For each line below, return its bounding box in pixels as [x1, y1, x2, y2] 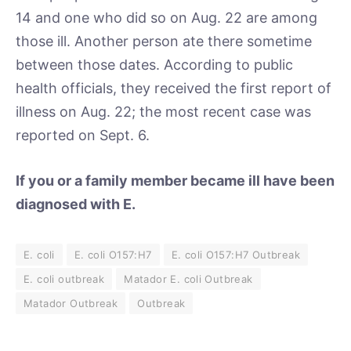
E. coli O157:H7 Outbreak [171, 248, 300, 261]
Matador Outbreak [24, 296, 118, 309]
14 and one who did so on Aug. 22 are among [16, 9, 317, 27]
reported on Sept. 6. [16, 127, 150, 144]
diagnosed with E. [16, 195, 136, 212]
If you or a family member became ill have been [16, 172, 335, 189]
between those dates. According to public [16, 56, 293, 74]
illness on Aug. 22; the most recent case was [16, 103, 311, 121]
